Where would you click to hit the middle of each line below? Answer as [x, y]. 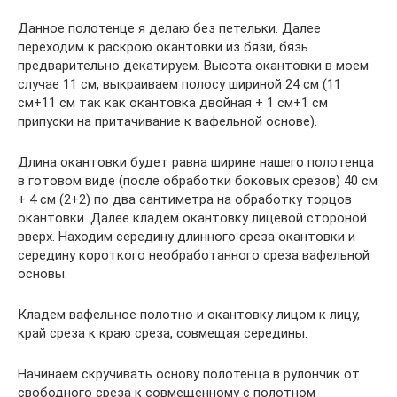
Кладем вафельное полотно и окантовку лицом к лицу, [189, 315]
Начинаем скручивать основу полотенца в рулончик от [189, 374]
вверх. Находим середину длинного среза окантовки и [187, 237]
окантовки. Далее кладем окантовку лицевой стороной [192, 218]
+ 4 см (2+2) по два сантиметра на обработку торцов [185, 199]
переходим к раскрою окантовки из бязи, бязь [163, 47]
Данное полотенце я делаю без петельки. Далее [169, 28]
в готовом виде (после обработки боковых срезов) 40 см [198, 181]
